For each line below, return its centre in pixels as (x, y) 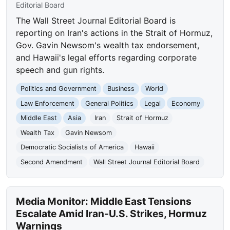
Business (121, 89)
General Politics (109, 103)
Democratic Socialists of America (72, 147)
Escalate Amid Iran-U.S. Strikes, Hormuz (112, 213)
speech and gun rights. (60, 70)
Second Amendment (52, 162)
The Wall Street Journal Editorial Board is (96, 21)
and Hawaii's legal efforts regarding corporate (107, 58)
